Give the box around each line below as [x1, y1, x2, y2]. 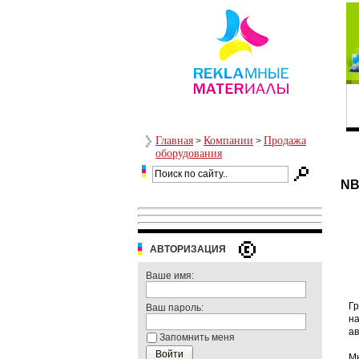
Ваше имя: [146, 270, 194, 281]
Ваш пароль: [146, 302, 204, 313]
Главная [155, 135, 193, 147]
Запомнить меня [159, 332, 235, 343]
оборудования [155, 147, 222, 159]
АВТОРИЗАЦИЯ [150, 243, 228, 255]
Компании [204, 135, 253, 147]
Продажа [264, 135, 306, 147]
